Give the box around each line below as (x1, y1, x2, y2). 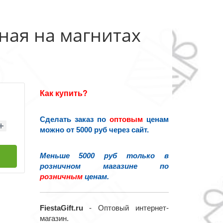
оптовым (109, 115, 143, 123)
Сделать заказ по (39, 115, 110, 123)
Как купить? (39, 87, 88, 99)
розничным (39, 173, 83, 181)
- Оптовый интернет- (89, 204, 169, 212)
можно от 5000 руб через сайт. (39, 126, 149, 134)
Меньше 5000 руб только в (39, 152, 169, 160)
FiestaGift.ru (39, 204, 90, 212)
